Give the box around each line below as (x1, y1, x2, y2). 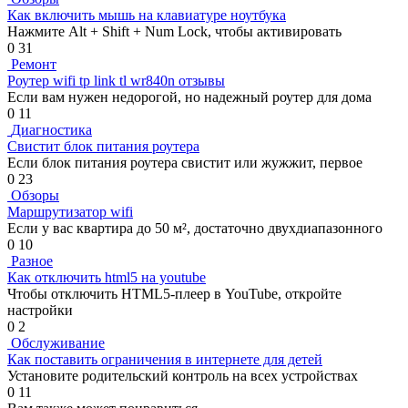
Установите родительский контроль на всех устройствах (7, 367, 358, 383)
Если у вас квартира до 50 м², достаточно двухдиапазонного (7, 219, 382, 236)
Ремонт (11, 56, 56, 72)
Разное (11, 252, 53, 269)
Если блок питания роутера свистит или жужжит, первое (7, 154, 362, 170)
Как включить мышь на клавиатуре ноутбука (7, 6, 286, 23)
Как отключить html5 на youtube (7, 269, 206, 285)
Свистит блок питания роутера (7, 138, 199, 154)
